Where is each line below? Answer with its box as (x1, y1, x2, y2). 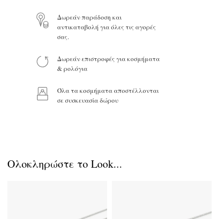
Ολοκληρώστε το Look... (7, 156, 122, 171)
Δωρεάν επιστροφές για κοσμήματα (57, 54, 160, 63)
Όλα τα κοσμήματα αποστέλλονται (57, 86, 159, 95)
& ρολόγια (57, 64, 88, 73)
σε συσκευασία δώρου (57, 96, 118, 105)
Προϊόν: (7, 32, 31, 42)
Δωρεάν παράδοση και (57, 13, 122, 22)
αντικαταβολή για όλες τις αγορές (57, 22, 156, 31)
